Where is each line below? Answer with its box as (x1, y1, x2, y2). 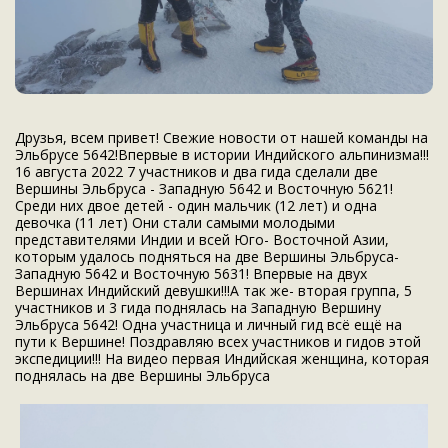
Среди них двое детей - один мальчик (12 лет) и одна (15, 196, 377, 216)
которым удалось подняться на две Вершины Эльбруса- (15, 247, 399, 267)
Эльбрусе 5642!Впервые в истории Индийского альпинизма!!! (15, 145, 429, 165)
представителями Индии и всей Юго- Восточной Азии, (15, 230, 389, 250)
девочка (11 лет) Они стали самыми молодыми (15, 213, 335, 233)
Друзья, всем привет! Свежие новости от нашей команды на (15, 128, 428, 148)
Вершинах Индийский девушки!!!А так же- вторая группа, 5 (15, 281, 412, 301)
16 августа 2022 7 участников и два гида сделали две (15, 162, 378, 182)
